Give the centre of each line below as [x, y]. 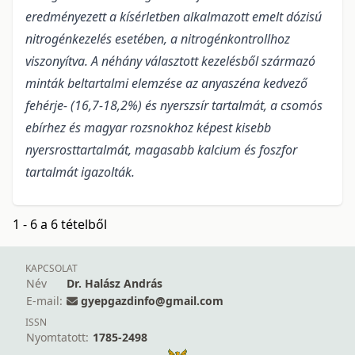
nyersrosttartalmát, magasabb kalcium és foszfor [161, 150]
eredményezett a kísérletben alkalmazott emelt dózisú [174, 17]
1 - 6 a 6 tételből [60, 225]
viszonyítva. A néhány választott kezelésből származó [170, 61]
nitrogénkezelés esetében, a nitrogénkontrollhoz [158, 39]
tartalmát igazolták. [80, 172]
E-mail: [44, 301]
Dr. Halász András [115, 284]
